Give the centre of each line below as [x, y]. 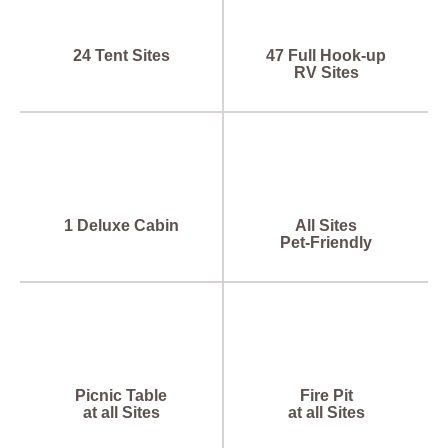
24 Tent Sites [121, 56]
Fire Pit [326, 395]
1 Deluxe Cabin [121, 225]
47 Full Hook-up [326, 56]
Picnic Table [121, 395]
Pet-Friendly [326, 242]
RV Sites [326, 73]
